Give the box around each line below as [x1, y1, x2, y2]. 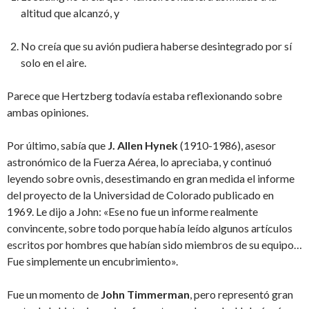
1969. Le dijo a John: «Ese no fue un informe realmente [7, 205, 258, 219]
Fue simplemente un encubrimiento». [7, 255, 178, 268]
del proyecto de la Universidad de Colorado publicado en [7, 188, 274, 202]
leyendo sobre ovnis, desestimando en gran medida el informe [7, 172, 295, 186]
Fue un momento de [7, 288, 101, 301]
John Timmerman [101, 288, 190, 301]
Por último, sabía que [7, 139, 108, 152]
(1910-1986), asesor [178, 139, 276, 152]
